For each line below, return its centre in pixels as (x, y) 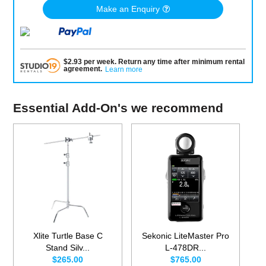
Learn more (123, 70)
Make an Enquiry (128, 9)
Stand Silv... (68, 248)
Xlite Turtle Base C (68, 236)
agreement (82, 69)
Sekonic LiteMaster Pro (186, 236)
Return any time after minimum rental (181, 62)
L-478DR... (186, 248)
